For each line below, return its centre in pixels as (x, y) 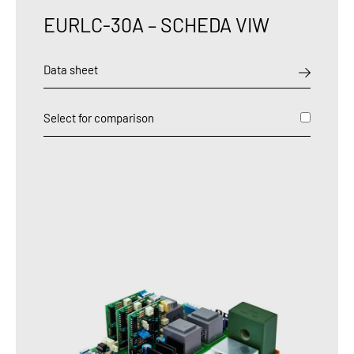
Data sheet (71, 69)
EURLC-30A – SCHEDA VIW (156, 24)
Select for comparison (99, 117)
